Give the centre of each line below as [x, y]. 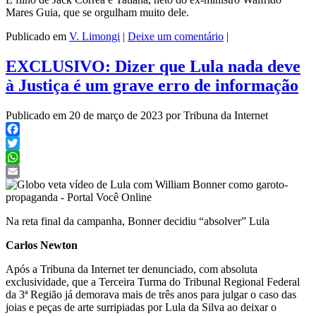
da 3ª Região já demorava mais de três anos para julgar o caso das [151, 294]
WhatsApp [30, 171]
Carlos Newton [42, 245]
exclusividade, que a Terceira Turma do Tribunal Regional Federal [153, 281]
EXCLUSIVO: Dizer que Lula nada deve [153, 66]
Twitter [22, 157]
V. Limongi [95, 36]
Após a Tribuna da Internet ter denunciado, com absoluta [132, 269]
